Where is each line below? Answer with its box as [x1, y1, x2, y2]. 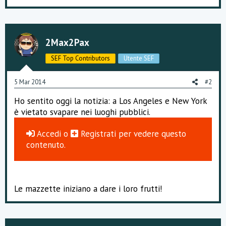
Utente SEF [124, 54, 154, 63]
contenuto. [26, 139, 66, 150]
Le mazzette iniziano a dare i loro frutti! [14, 183, 162, 194]
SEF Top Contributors [51, 54, 110, 63]
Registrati [78, 128, 119, 139]
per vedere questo [119, 128, 186, 139]
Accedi [35, 128, 61, 139]
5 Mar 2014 [14, 78, 45, 86]
